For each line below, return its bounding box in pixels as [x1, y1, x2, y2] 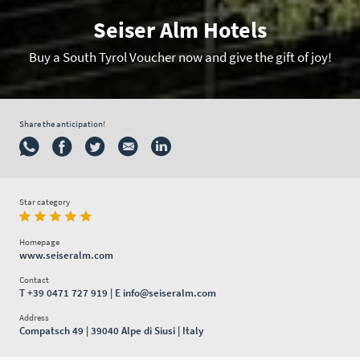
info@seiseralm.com [122, 285, 216, 300]
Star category [18, 196, 70, 208]
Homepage [18, 235, 59, 247]
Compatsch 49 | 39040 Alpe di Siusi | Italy [18, 323, 203, 337]
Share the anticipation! [18, 117, 105, 129]
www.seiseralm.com [18, 247, 113, 262]
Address [18, 311, 49, 323]
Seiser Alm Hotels [93, 15, 267, 45]
